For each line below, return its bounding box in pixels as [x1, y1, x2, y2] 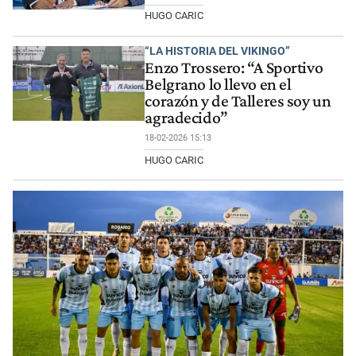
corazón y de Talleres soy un [145, 91, 331, 110]
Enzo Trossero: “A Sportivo [145, 57, 323, 77]
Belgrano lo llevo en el [145, 74, 292, 94]
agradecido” [145, 107, 228, 127]
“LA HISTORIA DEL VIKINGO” [145, 44, 291, 58]
